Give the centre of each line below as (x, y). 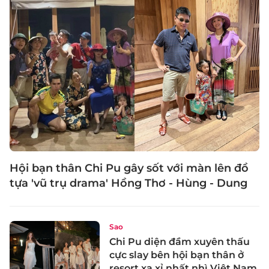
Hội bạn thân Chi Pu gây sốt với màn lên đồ (129, 168)
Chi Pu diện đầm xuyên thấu (180, 241)
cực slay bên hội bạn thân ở (177, 255)
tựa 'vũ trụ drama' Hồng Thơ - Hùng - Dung (128, 183)
